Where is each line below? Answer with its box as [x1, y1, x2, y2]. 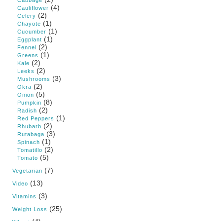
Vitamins [12, 193, 37, 200]
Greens [17, 52, 38, 59]
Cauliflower [17, 5, 49, 11]
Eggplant [17, 37, 42, 43]
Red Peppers [17, 115, 54, 122]
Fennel [17, 44, 37, 51]
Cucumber [17, 29, 46, 35]
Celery [17, 13, 36, 19]
